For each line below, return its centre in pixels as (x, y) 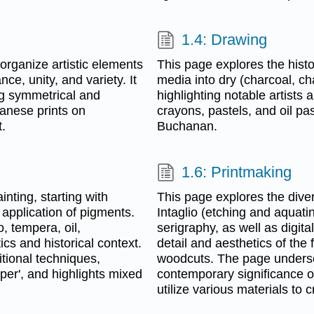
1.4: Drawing (225, 39)
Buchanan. (187, 126)
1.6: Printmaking (237, 172)
